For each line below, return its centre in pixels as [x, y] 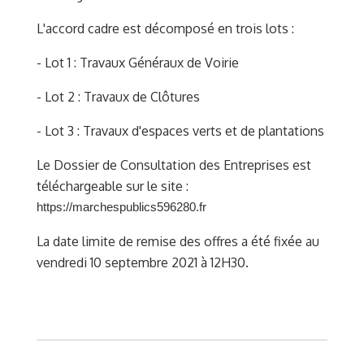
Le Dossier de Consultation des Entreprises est [174, 165]
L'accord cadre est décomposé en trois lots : [165, 29]
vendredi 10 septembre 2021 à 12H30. [143, 263]
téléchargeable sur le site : [113, 186]
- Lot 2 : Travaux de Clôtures [118, 97]
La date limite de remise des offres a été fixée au [178, 242]
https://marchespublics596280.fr [121, 208]
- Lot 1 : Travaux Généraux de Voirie [138, 63]
